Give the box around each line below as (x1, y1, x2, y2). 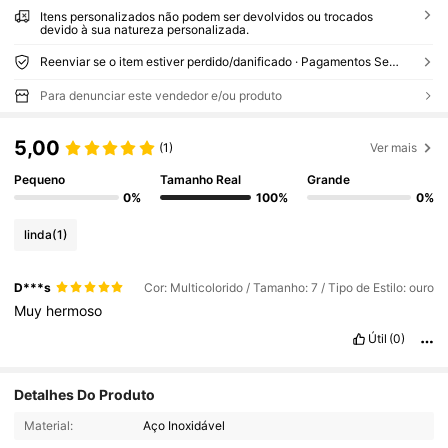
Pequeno (14, 172, 66, 188)
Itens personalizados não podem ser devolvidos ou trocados (39, 9, 373, 25)
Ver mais (370, 139, 418, 155)
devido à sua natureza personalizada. (39, 22, 249, 38)
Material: (23, 417, 73, 433)
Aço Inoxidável (143, 417, 226, 433)
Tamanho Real (160, 172, 242, 188)
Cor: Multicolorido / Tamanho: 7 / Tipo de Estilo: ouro (143, 279, 434, 295)
